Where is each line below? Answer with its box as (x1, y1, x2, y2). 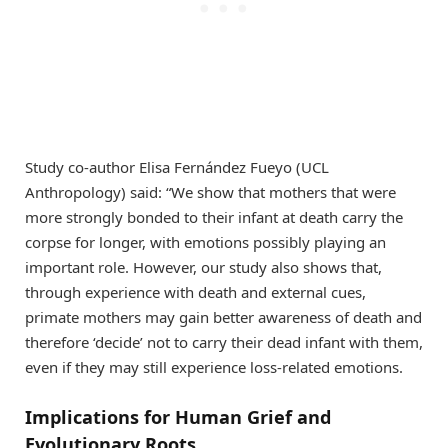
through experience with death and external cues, (25, 281, 366, 302)
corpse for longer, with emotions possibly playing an (25, 231, 386, 252)
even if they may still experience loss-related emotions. (25, 356, 403, 377)
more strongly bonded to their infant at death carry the (25, 206, 403, 227)
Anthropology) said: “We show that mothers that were (25, 181, 396, 202)
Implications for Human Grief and (25, 405, 331, 430)
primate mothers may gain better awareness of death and (25, 306, 422, 327)
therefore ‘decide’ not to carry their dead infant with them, (25, 331, 423, 352)
